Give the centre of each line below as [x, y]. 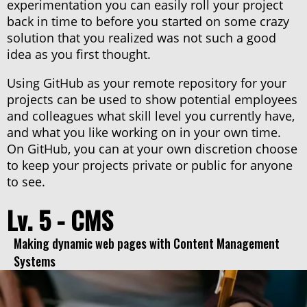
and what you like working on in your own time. [144, 132]
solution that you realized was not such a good [142, 37]
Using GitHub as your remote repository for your [147, 83]
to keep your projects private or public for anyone [150, 165]
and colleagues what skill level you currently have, [151, 115]
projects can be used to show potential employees [152, 99]
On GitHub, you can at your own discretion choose [152, 148]
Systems [35, 261]
